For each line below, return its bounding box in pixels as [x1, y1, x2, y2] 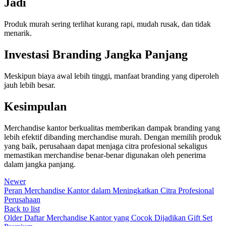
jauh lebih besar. [4, 81, 55, 90]
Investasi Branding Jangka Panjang [4, 48, 188, 62]
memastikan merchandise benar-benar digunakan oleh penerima [4, 150, 206, 159]
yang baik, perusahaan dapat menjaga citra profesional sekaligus [4, 141, 207, 150]
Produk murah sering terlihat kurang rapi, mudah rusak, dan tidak [4, 20, 211, 29]
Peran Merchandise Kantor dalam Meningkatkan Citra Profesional [4, 186, 214, 195]
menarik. [4, 29, 32, 38]
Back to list [4, 204, 40, 213]
